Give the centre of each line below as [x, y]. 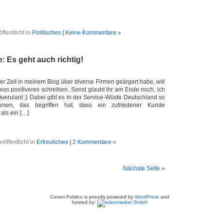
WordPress [147, 197]
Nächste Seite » [144, 168]
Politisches [46, 33]
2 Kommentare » [94, 142]
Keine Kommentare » [93, 33]
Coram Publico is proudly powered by [92, 197]
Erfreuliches [52, 142]
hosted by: [84, 202]
